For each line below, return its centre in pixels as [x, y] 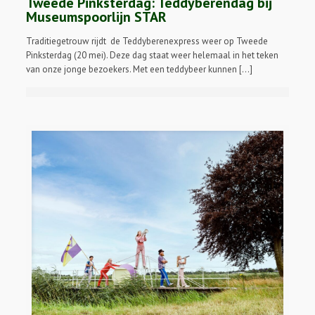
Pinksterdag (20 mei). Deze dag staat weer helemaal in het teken [153, 55]
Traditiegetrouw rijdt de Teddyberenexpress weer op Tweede [147, 41]
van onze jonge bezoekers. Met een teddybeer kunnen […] [140, 69]
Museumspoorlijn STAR [97, 17]
